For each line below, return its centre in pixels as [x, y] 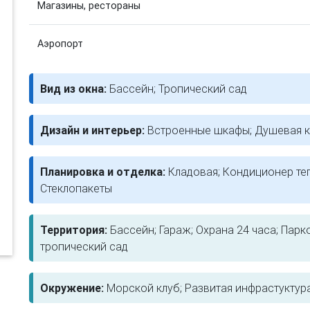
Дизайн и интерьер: [94, 130]
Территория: [75, 230]
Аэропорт [60, 44]
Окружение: [73, 288]
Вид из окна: [75, 89]
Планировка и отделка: [104, 172]
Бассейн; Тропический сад [178, 89]
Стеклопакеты [76, 188]
